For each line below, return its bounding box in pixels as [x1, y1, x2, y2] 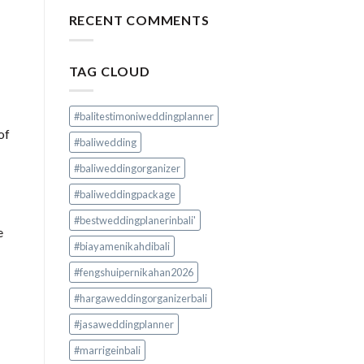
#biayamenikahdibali [73, 240, 170, 253]
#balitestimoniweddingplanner [73, 110, 214, 123]
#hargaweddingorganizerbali [73, 292, 207, 305]
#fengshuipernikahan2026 [73, 266, 193, 279]
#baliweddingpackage [73, 188, 175, 201]
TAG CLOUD [68, 63, 150, 79]
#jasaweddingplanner [73, 318, 174, 331]
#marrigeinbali [73, 344, 141, 357]
